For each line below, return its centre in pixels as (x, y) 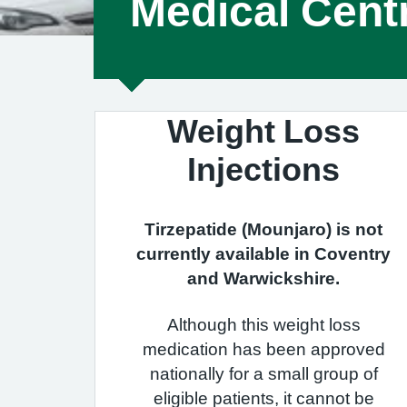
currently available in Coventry (263, 254)
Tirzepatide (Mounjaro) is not (263, 229)
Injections (263, 169)
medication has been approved (263, 349)
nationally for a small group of (263, 374)
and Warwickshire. (263, 278)
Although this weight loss (263, 325)
